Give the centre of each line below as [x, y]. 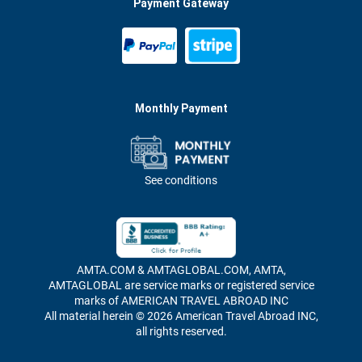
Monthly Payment [181, 108]
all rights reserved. [181, 331]
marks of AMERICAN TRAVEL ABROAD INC [181, 300]
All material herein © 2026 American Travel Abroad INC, [181, 316]
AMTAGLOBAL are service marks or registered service [181, 285]
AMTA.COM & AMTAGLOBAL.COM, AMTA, [181, 269]
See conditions [181, 180]
